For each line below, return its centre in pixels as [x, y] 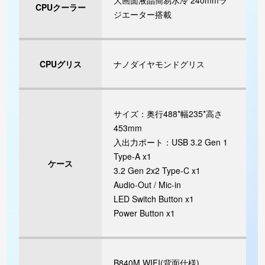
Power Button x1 [144, 213]
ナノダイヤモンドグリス [159, 64]
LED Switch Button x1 [154, 199]
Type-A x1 [132, 156]
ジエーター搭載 [143, 14]
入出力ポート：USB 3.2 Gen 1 [171, 142]
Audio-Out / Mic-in [147, 185]
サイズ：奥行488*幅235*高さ [168, 114]
